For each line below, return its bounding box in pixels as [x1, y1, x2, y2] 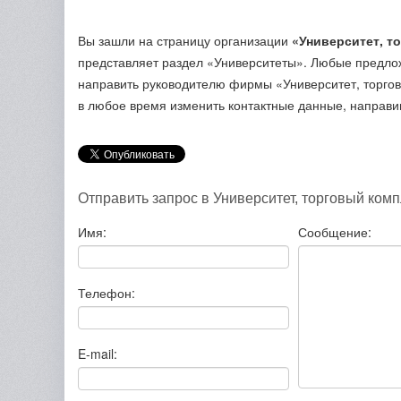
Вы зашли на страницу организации [78, 31, 292, 49]
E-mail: [78, 345, 117, 363]
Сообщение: [298, 223, 371, 241]
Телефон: [78, 284, 135, 302]
